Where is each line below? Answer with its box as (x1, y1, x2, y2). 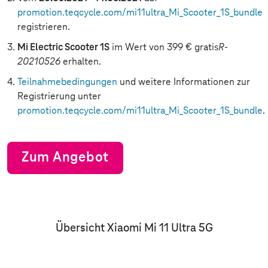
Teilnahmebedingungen (17, 77, 117, 87)
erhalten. (60, 56, 101, 67)
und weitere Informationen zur (117, 77, 250, 87)
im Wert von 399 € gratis (109, 42, 218, 53)
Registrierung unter (17, 91, 101, 102)
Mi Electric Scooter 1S (17, 42, 109, 53)
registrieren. (17, 22, 70, 32)
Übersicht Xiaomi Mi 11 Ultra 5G (55, 222, 213, 234)
